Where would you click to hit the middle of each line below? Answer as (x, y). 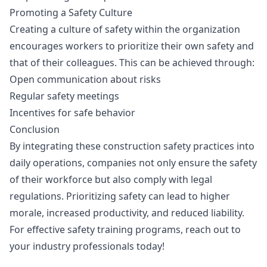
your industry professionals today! (87, 246)
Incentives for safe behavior (72, 113)
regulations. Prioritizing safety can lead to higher (120, 196)
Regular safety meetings (64, 96)
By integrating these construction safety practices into (132, 146)
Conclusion (35, 129)
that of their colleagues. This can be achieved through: (132, 63)
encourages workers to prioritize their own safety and (132, 46)
